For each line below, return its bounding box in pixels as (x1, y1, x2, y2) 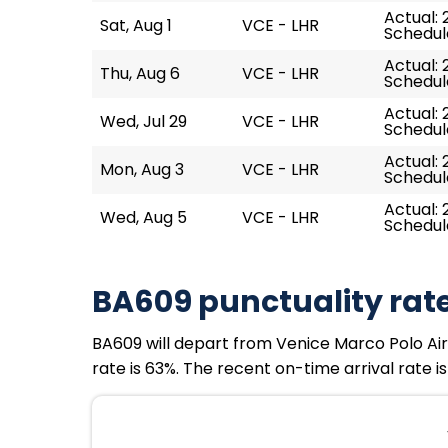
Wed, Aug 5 (100, 206, 187, 229)
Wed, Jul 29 (100, 110, 187, 133)
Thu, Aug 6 (100, 62, 180, 85)
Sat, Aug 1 (100, 14, 172, 37)
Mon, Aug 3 (100, 158, 184, 181)
